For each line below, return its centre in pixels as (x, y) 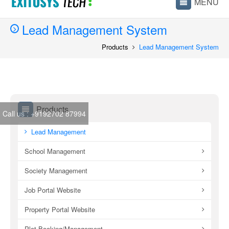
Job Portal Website (53, 190)
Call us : (17, 113)
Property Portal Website (60, 209)
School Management (55, 151)
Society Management (56, 170)
